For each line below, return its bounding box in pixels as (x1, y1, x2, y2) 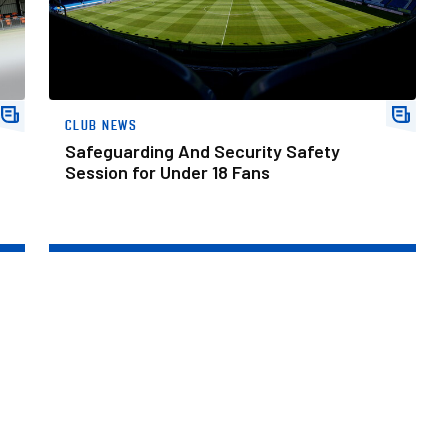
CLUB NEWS (64, 116, 138, 134)
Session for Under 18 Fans (64, 161, 270, 184)
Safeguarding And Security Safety (64, 140, 340, 163)
